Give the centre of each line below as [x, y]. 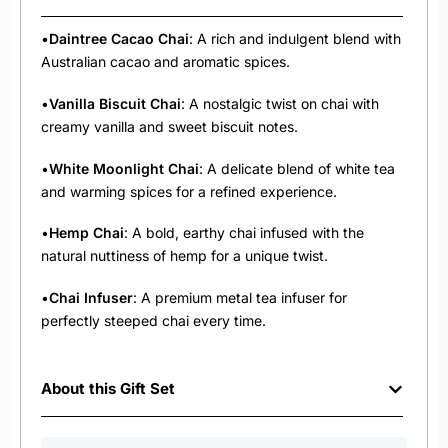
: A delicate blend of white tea [297, 168]
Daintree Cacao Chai [119, 38]
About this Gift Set [108, 388]
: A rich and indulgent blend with [295, 38]
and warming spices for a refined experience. [189, 191]
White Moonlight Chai [124, 168]
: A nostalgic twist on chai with [280, 103]
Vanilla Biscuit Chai [115, 103]
